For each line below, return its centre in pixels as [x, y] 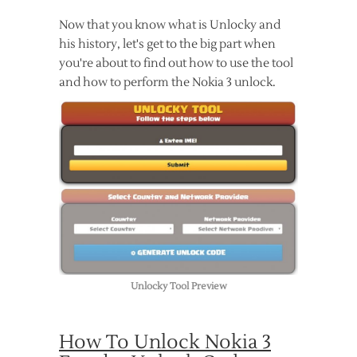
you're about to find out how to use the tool [176, 63]
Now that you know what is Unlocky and [170, 25]
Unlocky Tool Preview [178, 287]
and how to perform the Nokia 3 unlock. [167, 82]
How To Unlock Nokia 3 [165, 343]
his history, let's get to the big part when [167, 44]
